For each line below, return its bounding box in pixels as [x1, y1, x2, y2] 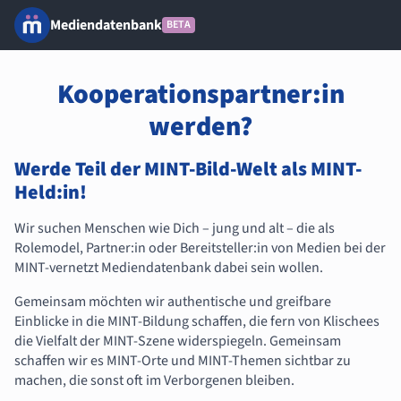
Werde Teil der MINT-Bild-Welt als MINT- [14, 155, 362, 183]
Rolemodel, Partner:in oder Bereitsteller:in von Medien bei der [14, 238, 386, 258]
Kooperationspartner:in [56, 75, 345, 114]
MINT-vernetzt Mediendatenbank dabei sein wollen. [14, 258, 323, 277]
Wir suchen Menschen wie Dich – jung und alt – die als [14, 218, 335, 238]
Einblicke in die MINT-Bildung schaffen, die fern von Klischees [14, 311, 380, 331]
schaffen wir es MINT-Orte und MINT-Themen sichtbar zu [14, 351, 351, 371]
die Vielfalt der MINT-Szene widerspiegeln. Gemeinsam [14, 331, 341, 351]
